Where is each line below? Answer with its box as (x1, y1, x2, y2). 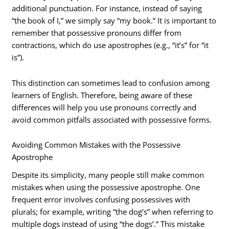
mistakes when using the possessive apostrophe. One (12, 181, 200, 192)
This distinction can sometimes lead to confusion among (12, 77, 210, 88)
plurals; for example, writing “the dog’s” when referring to (12, 206, 214, 217)
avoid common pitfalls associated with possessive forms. (12, 114, 212, 125)
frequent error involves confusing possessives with (12, 194, 191, 204)
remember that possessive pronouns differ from (12, 28, 182, 38)
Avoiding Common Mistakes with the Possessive (12, 140, 181, 150)
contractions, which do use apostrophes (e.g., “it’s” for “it (12, 40, 209, 51)
